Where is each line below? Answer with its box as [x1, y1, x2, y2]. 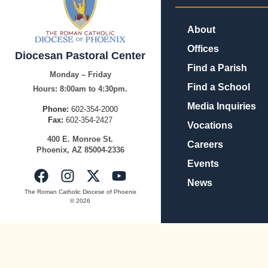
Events [187, 159, 219, 169]
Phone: [42, 104, 69, 114]
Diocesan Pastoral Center [15, 49, 146, 62]
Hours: [33, 84, 58, 93]
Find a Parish [187, 63, 247, 74]
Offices [187, 44, 219, 54]
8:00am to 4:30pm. [57, 84, 128, 93]
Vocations [187, 120, 233, 131]
